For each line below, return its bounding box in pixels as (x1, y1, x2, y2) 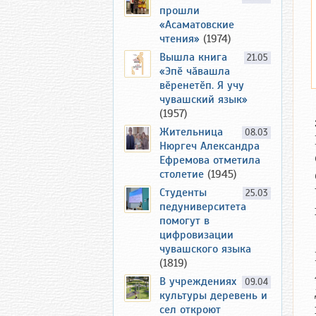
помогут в (159, 214, 209, 228)
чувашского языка (159, 242, 251, 256)
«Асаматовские (159, 18, 234, 32)
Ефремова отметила (159, 153, 260, 167)
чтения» (159, 32, 200, 46)
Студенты (159, 186, 207, 200)
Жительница (159, 125, 223, 139)
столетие (159, 167, 204, 181)
